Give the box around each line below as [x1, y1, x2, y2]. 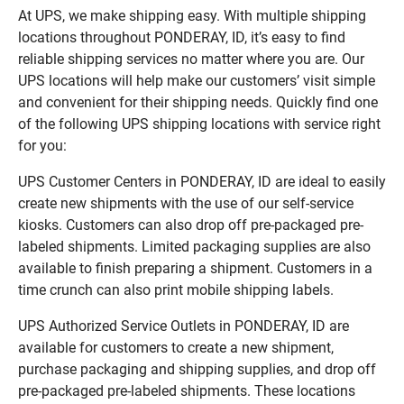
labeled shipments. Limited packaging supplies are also [18, 237, 371, 255]
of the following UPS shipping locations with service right [18, 115, 381, 133]
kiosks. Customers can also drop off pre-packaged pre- [18, 216, 363, 234]
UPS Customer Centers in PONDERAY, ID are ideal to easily [18, 172, 386, 190]
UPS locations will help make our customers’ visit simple [18, 71, 375, 89]
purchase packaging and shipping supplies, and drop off [18, 360, 376, 378]
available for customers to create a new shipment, [18, 338, 334, 356]
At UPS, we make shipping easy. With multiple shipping [18, 6, 366, 24]
